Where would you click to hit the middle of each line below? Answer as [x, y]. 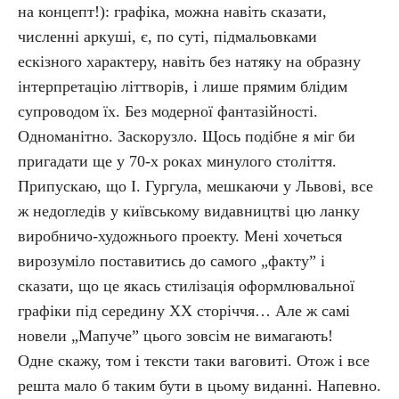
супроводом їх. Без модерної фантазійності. [168, 111]
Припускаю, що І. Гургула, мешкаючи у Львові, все [195, 186]
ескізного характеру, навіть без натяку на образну [189, 61]
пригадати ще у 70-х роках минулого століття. [177, 161]
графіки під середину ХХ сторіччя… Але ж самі [184, 311]
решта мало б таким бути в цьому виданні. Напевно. [199, 386]
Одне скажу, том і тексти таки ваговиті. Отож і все [194, 361]
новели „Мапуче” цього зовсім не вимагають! [175, 336]
